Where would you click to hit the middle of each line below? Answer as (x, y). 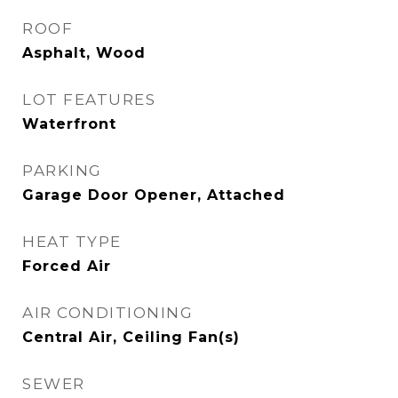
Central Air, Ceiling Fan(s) (131, 337)
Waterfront (69, 124)
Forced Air (67, 266)
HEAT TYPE (72, 242)
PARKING (62, 171)
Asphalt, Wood (84, 53)
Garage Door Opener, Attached (154, 195)
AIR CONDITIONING (107, 313)
